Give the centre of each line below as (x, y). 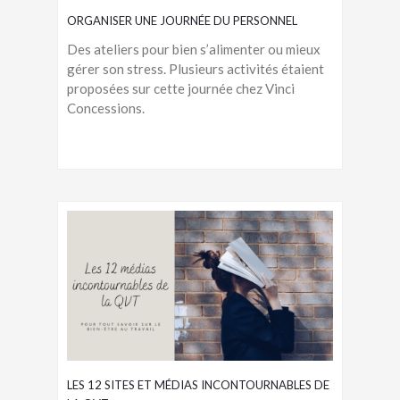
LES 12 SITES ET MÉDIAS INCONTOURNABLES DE (198, 384)
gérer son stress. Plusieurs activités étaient (196, 68)
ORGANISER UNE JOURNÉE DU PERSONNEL (182, 20)
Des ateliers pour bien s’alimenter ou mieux (194, 49)
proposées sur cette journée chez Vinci (181, 88)
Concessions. (106, 108)
